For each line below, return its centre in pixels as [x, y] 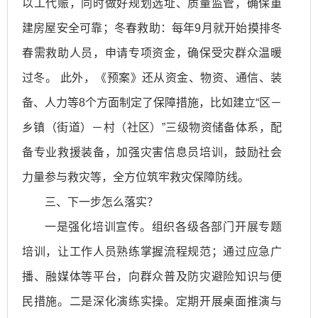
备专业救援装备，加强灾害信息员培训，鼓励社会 [152, 152]
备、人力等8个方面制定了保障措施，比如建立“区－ [152, 102]
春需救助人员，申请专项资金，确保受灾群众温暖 [152, 53]
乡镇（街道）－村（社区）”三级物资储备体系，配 [152, 127]
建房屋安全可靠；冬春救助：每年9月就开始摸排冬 [152, 28]
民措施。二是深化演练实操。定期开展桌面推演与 [152, 301]
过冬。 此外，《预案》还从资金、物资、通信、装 [152, 77]
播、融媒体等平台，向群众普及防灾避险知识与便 [152, 276]
